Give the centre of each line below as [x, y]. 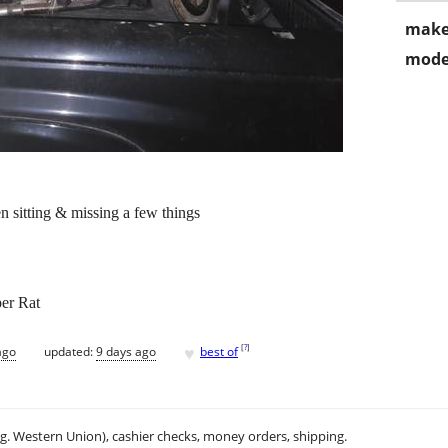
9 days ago [126, 351]
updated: [70, 351]
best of [219, 351]
